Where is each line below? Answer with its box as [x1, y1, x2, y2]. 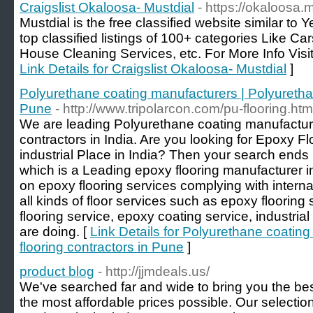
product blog [20, 264, 94, 279]
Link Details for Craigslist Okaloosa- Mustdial [20, 61, 286, 76]
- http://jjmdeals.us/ [98, 264, 210, 279]
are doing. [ [20, 224, 90, 239]
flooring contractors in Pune [20, 240, 184, 254]
